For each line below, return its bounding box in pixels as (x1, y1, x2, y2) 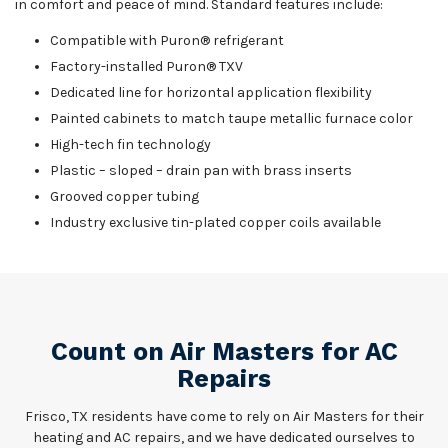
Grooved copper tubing (50, 188, 199, 205)
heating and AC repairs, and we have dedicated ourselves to (33, 429, 415, 446)
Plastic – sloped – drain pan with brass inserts (50, 162, 352, 179)
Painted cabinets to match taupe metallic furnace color (50, 110, 413, 127)
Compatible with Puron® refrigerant (50, 32, 284, 49)
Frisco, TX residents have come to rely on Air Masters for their (24, 408, 424, 425)
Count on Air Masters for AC (50, 337, 398, 366)
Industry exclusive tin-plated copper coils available (50, 214, 381, 231)
